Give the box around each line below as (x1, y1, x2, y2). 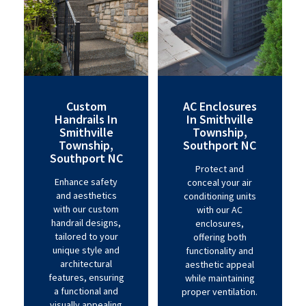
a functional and (54, 285, 119, 297)
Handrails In (55, 111, 118, 127)
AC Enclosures (182, 98, 257, 114)
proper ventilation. (182, 286, 258, 298)
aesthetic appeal (185, 258, 255, 270)
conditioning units (183, 190, 256, 202)
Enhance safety (55, 176, 118, 188)
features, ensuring (48, 271, 124, 283)
